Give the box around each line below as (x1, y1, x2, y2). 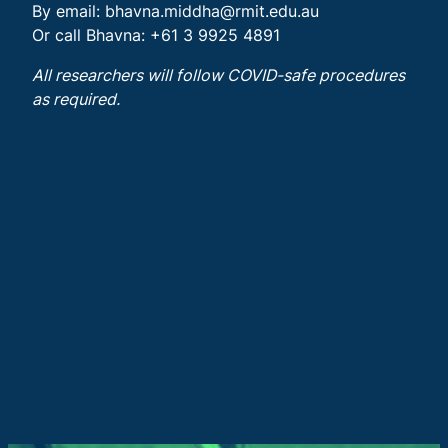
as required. (32, 88, 120, 109)
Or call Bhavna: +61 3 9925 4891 (32, 24, 280, 45)
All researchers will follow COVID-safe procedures (32, 64, 405, 85)
